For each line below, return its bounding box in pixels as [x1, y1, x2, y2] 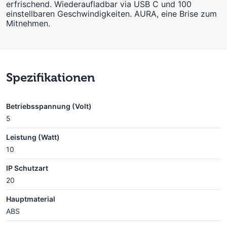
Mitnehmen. [6, 18, 50, 28]
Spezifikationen [6, 69, 95, 85]
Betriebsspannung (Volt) [6, 101, 92, 110]
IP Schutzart [6, 163, 48, 172]
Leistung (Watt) [6, 132, 60, 141]
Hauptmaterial [6, 194, 55, 203]
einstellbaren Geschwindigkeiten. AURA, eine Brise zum [6, 8, 217, 19]
